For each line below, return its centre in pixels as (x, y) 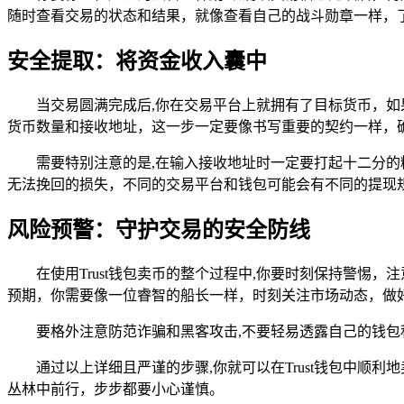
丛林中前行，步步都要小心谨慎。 (115, 389)
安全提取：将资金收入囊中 (137, 62)
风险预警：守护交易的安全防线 (159, 230)
